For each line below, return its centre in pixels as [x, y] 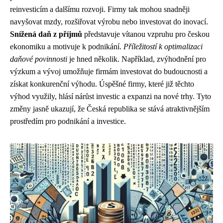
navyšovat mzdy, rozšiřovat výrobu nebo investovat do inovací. [109, 22]
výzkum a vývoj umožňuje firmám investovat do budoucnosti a [109, 71]
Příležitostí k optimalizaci [163, 47]
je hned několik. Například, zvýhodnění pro [137, 59]
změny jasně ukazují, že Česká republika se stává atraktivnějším [110, 109]
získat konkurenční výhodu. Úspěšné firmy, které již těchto [102, 84]
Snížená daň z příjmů [46, 34]
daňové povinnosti [39, 59]
